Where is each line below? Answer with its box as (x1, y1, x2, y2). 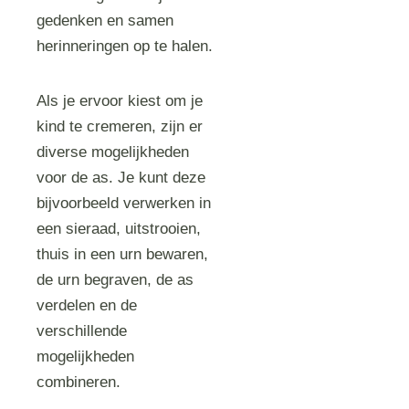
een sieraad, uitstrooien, (37, 220, 202, 237)
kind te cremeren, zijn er (37, 118, 204, 135)
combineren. (37, 373, 121, 391)
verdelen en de (37, 297, 138, 314)
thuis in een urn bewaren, (37, 246, 209, 263)
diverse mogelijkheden (37, 143, 190, 161)
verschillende (37, 322, 128, 340)
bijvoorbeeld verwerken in (37, 194, 212, 212)
